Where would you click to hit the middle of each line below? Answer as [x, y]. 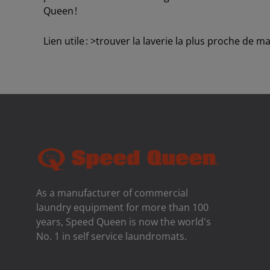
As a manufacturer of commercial [112, 193]
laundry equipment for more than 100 [122, 207]
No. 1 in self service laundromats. [111, 236]
